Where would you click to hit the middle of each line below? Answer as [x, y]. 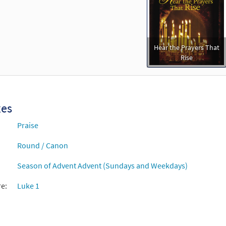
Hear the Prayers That [187, 48]
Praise [27, 125]
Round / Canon [42, 146]
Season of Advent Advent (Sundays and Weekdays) [102, 166]
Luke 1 [28, 186]
